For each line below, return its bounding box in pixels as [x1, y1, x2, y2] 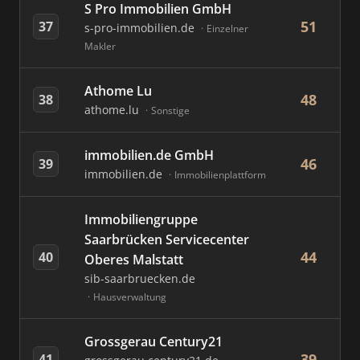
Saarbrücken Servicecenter [84, 231, 249, 248]
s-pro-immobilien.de [84, 20, 198, 35]
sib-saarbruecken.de [84, 271, 195, 286]
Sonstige [151, 104, 190, 117]
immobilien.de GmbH [84, 146, 214, 164]
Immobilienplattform [174, 168, 266, 182]
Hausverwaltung [93, 290, 166, 304]
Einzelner [207, 22, 248, 35]
